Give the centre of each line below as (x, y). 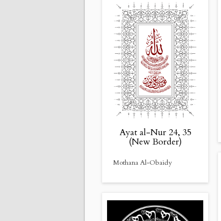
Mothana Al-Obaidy (142, 162)
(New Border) (155, 142)
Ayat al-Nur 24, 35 (155, 132)
